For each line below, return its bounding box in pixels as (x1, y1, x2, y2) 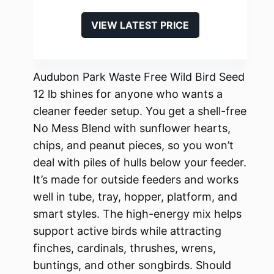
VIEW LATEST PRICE (91, 18, 189, 31)
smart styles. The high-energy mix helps (33, 207, 242, 220)
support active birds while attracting (33, 224, 221, 237)
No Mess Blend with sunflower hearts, (33, 121, 231, 135)
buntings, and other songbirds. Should (33, 258, 231, 272)
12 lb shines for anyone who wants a (33, 87, 223, 100)
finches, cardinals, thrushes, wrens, (33, 241, 216, 254)
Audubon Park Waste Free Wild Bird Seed (33, 70, 245, 83)
